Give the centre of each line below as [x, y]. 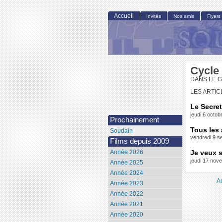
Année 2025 [126, 163]
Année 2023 [126, 184]
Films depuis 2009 [139, 141]
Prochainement [134, 120]
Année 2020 [126, 215]
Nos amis [184, 16]
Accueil [124, 16]
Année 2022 [126, 194]
